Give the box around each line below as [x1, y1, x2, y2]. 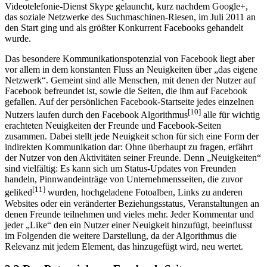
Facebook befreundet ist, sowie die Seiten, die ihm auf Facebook [5, 85, 247, 96]
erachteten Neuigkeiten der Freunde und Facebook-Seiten [5, 120, 221, 131]
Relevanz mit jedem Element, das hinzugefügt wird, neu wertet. [5, 241, 243, 252]
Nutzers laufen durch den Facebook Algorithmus [5, 110, 188, 120]
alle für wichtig [201, 110, 260, 120]
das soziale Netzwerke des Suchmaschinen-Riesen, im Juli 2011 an [5, 11, 256, 22]
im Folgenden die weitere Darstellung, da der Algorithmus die [5, 230, 237, 241]
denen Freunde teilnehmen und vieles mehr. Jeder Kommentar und [5, 209, 254, 219]
